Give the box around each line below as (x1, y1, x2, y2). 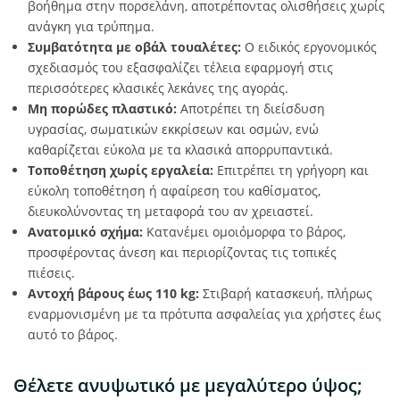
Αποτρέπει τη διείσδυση (177, 100, 325, 117)
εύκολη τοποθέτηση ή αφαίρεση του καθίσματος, (28, 182, 321, 199)
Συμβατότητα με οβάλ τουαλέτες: (28, 38, 241, 55)
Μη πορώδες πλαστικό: (28, 100, 177, 117)
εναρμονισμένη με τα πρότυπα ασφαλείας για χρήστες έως (28, 305, 381, 322)
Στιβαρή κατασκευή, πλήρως (199, 285, 372, 302)
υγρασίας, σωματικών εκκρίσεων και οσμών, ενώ (28, 121, 319, 137)
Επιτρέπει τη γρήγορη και (213, 162, 369, 179)
